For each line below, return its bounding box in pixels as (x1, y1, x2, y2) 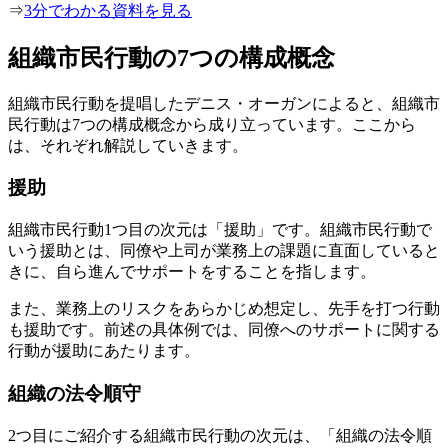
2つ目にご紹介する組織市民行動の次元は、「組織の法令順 (8, 426, 432, 444)
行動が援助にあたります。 (8, 342, 200, 360)
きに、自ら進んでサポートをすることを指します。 (8, 263, 376, 281)
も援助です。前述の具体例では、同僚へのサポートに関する (8, 321, 440, 339)
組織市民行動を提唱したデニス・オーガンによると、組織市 (8, 94, 440, 112)
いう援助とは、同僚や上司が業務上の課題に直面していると (8, 242, 440, 260)
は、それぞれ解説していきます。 (8, 136, 248, 154)
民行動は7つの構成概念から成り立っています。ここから (8, 115, 416, 133)
